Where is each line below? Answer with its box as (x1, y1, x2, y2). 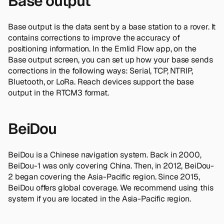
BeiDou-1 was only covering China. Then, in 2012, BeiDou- (8, 160, 214, 171)
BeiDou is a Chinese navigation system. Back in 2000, (8, 149, 201, 160)
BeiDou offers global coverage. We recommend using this (8, 182, 213, 193)
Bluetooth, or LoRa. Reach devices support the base (8, 76, 194, 87)
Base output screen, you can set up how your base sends (8, 54, 213, 65)
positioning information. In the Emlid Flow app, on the (8, 43, 196, 54)
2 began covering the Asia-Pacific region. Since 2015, (8, 171, 200, 182)
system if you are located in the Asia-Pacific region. (8, 193, 191, 204)
